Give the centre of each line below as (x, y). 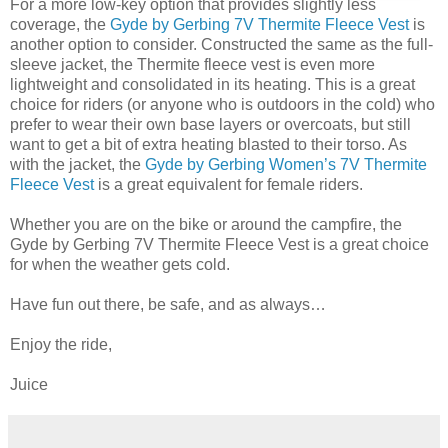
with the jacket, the (77, 164)
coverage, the (60, 24)
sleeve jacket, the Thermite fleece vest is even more (192, 64)
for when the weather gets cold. (120, 264)
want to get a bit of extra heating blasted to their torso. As (208, 144)
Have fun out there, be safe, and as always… (168, 304)
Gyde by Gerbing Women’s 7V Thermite (286, 164)
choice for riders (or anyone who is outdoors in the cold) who (222, 104)
